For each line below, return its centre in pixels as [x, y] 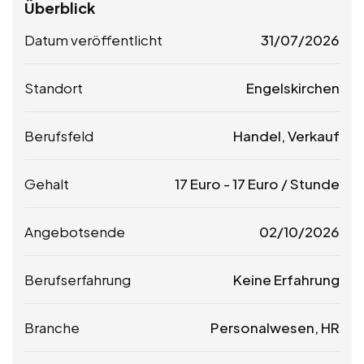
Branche [52, 327]
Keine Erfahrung [286, 279]
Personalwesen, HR [275, 327]
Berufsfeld [59, 136]
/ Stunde [309, 184]
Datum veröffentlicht [93, 40]
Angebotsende [75, 232]
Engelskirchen [293, 88]
